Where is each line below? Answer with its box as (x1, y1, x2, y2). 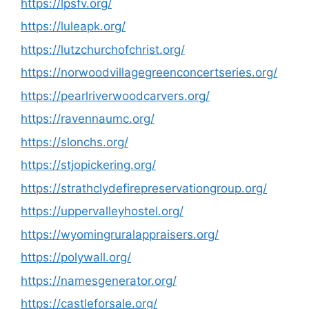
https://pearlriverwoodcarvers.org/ (21, 88, 210, 103)
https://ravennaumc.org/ (21, 112, 154, 126)
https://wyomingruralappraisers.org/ (21, 227, 219, 241)
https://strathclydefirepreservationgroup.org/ (21, 181, 267, 195)
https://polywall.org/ (21, 250, 131, 264)
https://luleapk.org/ (21, 19, 126, 33)
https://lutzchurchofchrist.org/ (21, 42, 185, 57)
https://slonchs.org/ (21, 134, 128, 149)
